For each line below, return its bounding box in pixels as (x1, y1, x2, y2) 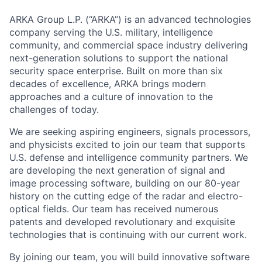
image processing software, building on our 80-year (9, 177, 240, 189)
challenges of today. (9, 104, 99, 116)
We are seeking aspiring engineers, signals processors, (9, 126, 250, 138)
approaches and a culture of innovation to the (9, 91, 213, 103)
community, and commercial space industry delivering (9, 39, 248, 51)
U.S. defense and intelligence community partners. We (9, 151, 248, 164)
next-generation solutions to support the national (9, 52, 228, 64)
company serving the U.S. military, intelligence (9, 26, 213, 39)
